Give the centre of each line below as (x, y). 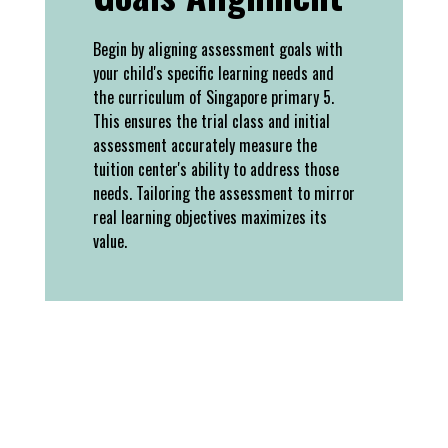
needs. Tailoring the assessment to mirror (224, 192)
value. (110, 240)
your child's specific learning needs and (213, 72)
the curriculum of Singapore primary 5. (213, 96)
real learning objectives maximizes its (210, 216)
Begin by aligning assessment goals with (218, 48)
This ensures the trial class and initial (211, 120)
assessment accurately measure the (205, 144)
